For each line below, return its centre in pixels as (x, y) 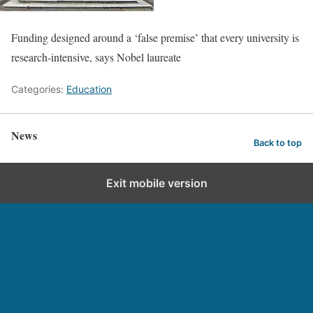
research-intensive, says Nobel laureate (96, 57)
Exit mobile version (156, 183)
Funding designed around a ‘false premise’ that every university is (155, 37)
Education (89, 89)
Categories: (39, 89)
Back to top (278, 143)
